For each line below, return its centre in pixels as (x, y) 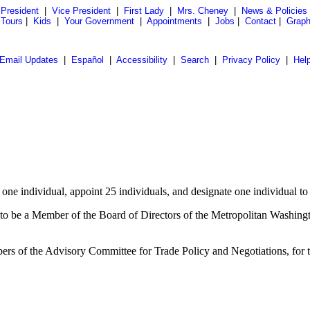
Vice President (81, 11)
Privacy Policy (251, 60)
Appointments (174, 21)
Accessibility (142, 60)
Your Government (99, 21)
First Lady (144, 11)
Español (87, 60)
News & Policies (274, 11)
